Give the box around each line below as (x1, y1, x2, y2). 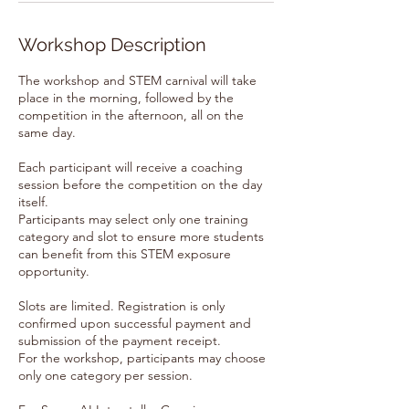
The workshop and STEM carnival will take (18, 72, 257, 89)
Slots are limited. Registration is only (18, 298, 225, 314)
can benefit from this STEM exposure (18, 246, 231, 262)
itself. (18, 194, 48, 210)
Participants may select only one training (18, 211, 248, 227)
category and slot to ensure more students (18, 228, 264, 245)
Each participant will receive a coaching (18, 159, 243, 175)
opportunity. (18, 263, 89, 279)
